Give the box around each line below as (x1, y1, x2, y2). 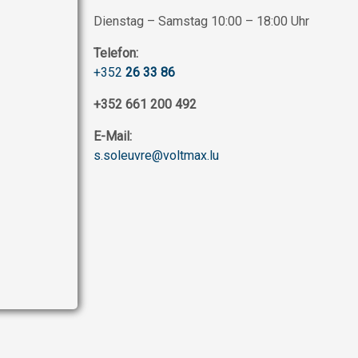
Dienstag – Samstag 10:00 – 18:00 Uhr (93, 14, 309, 30)
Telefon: (93, 46, 138, 62)
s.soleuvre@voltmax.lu (93, 148, 219, 164)
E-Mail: (93, 129, 132, 145)
